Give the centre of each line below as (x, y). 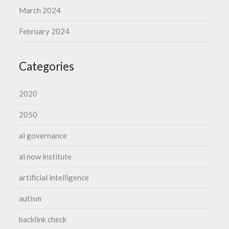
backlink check (43, 219)
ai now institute (45, 156)
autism (30, 198)
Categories (47, 66)
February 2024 (44, 31)
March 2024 (40, 10)
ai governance (43, 135)
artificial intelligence (54, 177)
